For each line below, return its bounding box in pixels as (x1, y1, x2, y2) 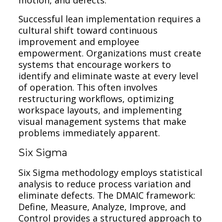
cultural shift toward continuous (18, 24, 158, 36)
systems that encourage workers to (18, 58, 171, 70)
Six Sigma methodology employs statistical (18, 166, 203, 178)
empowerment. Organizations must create (18, 47, 202, 59)
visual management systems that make (18, 115, 187, 127)
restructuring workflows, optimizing (18, 92, 174, 105)
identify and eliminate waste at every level (18, 69, 199, 82)
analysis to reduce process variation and (18, 177, 191, 190)
